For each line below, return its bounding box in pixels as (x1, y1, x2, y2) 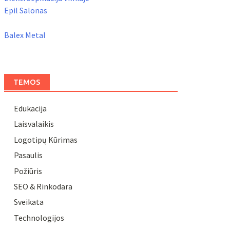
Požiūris (13, 165, 42, 176)
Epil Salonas (4, 5, 47, 15)
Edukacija (13, 103, 47, 113)
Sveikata (13, 197, 44, 207)
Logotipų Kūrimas (13, 134, 78, 145)
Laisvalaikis (13, 119, 54, 129)
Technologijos (13, 212, 64, 223)
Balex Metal (4, 30, 46, 40)
